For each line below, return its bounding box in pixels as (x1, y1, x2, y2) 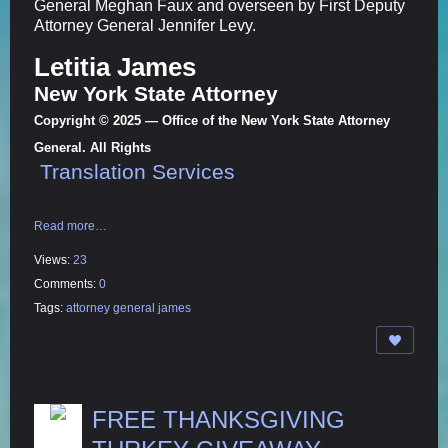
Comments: (34, 277, 99, 292)
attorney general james (66, 301, 191, 316)
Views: (34, 253, 73, 268)
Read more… (34, 219, 107, 234)
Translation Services (40, 160, 235, 184)
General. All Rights (34, 140, 155, 156)
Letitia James (34, 53, 196, 82)
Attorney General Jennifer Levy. (34, 17, 256, 35)
